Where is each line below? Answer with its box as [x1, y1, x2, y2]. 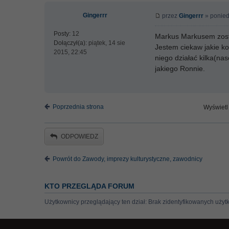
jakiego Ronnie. [155, 64, 205, 73]
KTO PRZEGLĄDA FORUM [44, 182, 134, 190]
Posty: [54, 30, 71, 37]
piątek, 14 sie [87, 39, 125, 47]
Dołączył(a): [54, 39, 87, 47]
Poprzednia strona [53, 103, 104, 110]
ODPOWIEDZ [61, 133, 98, 140]
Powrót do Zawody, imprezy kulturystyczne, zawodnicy [53, 155, 202, 163]
